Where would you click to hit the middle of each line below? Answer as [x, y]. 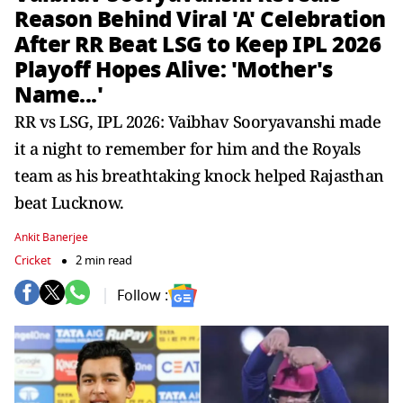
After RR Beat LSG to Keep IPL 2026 [197, 45]
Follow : [143, 296]
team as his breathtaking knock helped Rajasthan [199, 175]
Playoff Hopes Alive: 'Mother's [173, 70]
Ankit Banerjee [51, 237]
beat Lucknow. [69, 202]
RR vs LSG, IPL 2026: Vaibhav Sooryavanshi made [197, 121]
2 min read [104, 260]
